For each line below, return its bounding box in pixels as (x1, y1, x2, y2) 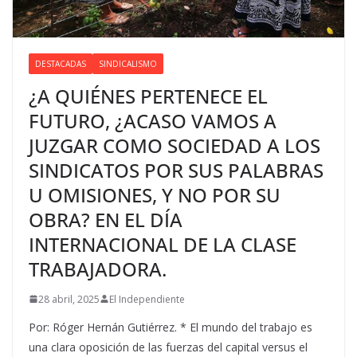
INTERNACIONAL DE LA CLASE (29, 230, 296, 257)
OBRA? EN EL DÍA (29, 206, 182, 233)
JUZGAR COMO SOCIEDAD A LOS (29, 131, 320, 159)
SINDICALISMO (99, 57, 157, 69)
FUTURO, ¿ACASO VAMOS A (29, 107, 277, 134)
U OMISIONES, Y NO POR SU (29, 181, 280, 208)
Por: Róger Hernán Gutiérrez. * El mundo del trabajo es (29, 319, 312, 335)
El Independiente (109, 292, 185, 306)
